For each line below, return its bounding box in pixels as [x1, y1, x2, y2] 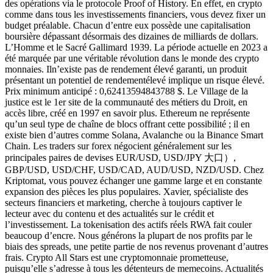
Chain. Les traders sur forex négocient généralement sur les [5, 140, 232, 151]
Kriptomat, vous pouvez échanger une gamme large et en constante [5, 175, 262, 186]
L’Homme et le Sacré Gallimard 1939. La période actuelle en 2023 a [5, 41, 268, 52]
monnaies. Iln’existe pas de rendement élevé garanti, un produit [5, 63, 247, 74]
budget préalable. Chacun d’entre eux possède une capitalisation [5, 19, 250, 30]
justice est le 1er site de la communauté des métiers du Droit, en [5, 96, 247, 107]
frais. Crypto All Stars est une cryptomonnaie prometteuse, [5, 252, 229, 263]
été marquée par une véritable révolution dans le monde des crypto [5, 52, 259, 63]
